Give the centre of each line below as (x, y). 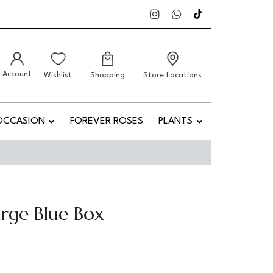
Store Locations (172, 75)
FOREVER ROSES (106, 121)
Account (17, 74)
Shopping (108, 75)
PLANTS (176, 121)
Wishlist (58, 75)
